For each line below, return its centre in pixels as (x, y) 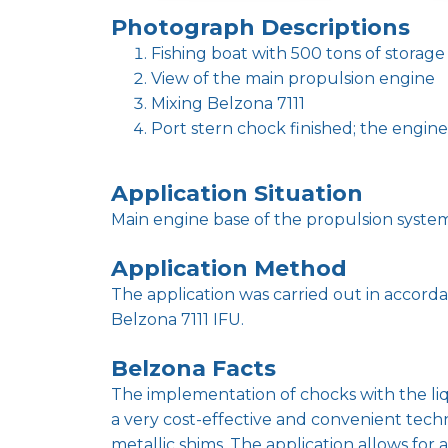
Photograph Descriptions (260, 27)
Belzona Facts (193, 368)
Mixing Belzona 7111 (228, 103)
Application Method (229, 268)
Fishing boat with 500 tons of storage (298, 53)
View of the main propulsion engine (293, 78)
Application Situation (237, 193)
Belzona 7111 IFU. (177, 319)
